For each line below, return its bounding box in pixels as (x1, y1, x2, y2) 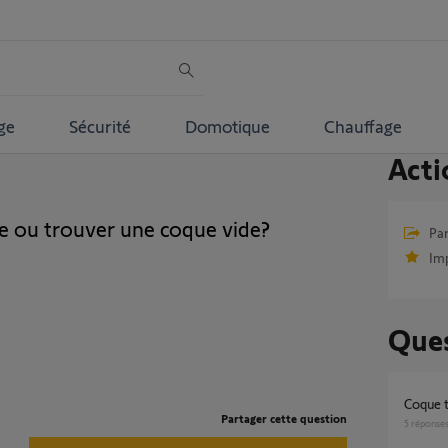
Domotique (184, 114, 270, 137)
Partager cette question (220, 411, 347, 425)
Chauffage (323, 114, 402, 137)
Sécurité (68, 114, 131, 137)
